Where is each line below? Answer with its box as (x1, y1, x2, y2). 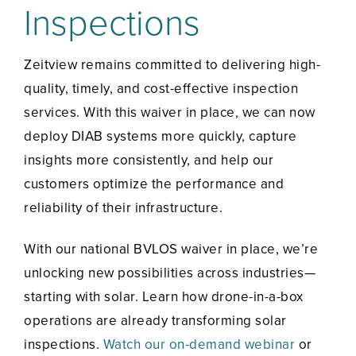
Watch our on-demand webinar (103, 336, 295, 354)
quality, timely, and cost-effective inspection (24, 80, 298, 98)
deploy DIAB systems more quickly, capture (24, 128, 297, 145)
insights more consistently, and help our (24, 152, 273, 169)
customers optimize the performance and (24, 176, 284, 193)
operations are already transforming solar (24, 312, 287, 330)
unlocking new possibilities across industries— (24, 265, 315, 282)
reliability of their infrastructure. (24, 199, 222, 217)
